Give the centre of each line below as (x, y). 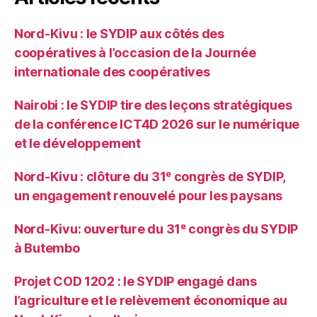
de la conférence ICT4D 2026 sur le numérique (157, 125)
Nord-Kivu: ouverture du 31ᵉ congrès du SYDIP (156, 229)
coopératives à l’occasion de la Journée (135, 53)
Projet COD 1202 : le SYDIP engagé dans (136, 282)
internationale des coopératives (112, 72)
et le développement (77, 144)
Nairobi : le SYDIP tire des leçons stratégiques (153, 105)
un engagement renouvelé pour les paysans (149, 196)
